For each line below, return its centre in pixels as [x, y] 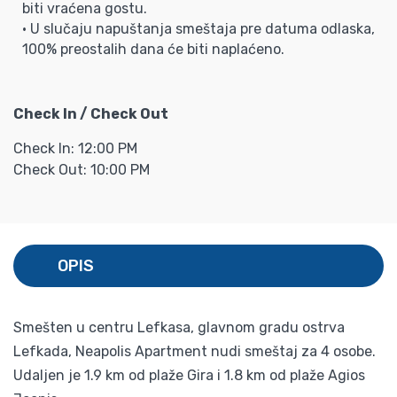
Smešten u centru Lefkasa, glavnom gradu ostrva [179, 327]
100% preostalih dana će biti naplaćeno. [153, 49]
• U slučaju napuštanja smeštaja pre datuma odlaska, [198, 28]
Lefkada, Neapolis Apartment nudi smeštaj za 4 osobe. [195, 351]
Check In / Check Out [91, 113]
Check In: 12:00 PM [75, 148]
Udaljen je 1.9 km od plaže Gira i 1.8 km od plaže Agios [189, 375]
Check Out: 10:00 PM [82, 169]
